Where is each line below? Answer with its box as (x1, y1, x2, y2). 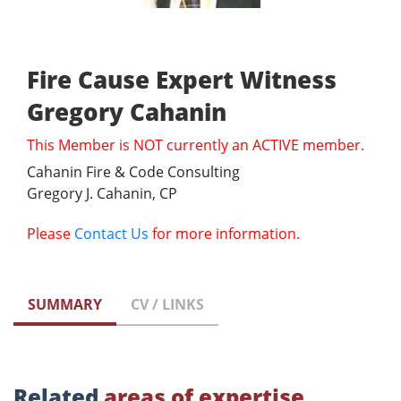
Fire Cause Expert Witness (27, 64, 337, 97)
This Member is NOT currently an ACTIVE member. (27, 135, 364, 156)
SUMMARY (28, 294, 102, 315)
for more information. (149, 224, 300, 244)
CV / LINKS (131, 294, 204, 315)
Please (27, 224, 74, 244)
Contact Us (74, 224, 149, 244)
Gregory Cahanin (27, 96, 226, 129)
